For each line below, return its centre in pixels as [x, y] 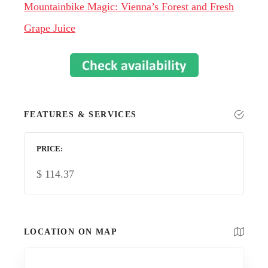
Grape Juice [50, 28]
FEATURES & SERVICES [80, 114]
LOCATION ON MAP [71, 232]
